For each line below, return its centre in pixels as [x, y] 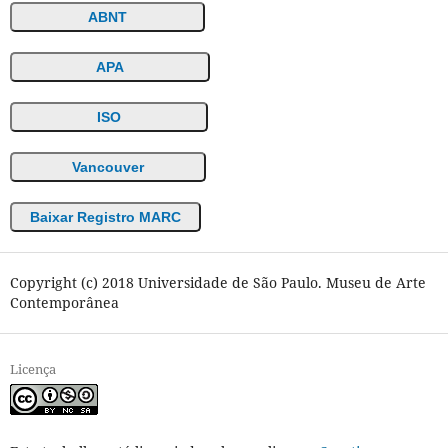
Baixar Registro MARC [105, 217]
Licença [32, 369]
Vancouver [107, 167]
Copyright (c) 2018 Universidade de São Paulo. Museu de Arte [217, 283]
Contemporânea [64, 303]
